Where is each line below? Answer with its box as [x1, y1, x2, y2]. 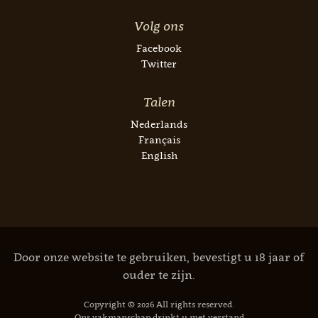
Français [138, 133, 180, 146]
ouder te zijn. [123, 268, 195, 282]
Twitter [141, 57, 177, 70]
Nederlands [131, 118, 187, 130]
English [141, 149, 177, 161]
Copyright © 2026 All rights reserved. [84, 299, 234, 309]
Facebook [136, 42, 182, 54]
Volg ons [134, 18, 184, 33]
